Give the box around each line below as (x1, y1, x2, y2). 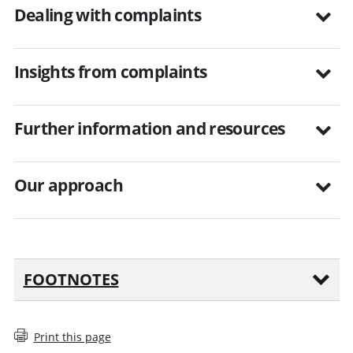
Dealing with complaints (13, 3, 202, 26)
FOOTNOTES (23, 268, 119, 290)
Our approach (13, 173, 123, 196)
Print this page (33, 329, 111, 344)
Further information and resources (13, 117, 285, 139)
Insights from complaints (13, 60, 207, 83)
